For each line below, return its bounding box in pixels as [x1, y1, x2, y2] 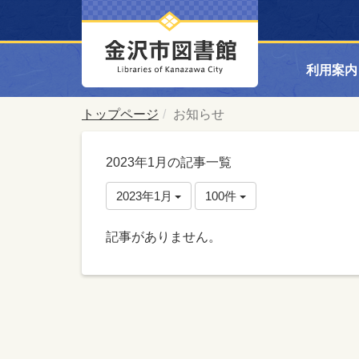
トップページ [82, 107, 159, 121]
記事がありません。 [106, 230, 221, 244]
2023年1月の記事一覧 [106, 155, 232, 169]
